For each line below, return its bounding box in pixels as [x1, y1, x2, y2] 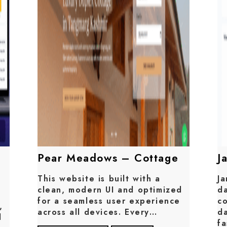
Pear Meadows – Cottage [37, 150, 179, 166]
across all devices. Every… [37, 206, 158, 218]
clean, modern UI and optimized [37, 184, 183, 196]
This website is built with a [37, 173, 161, 185]
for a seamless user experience [37, 195, 181, 207]
